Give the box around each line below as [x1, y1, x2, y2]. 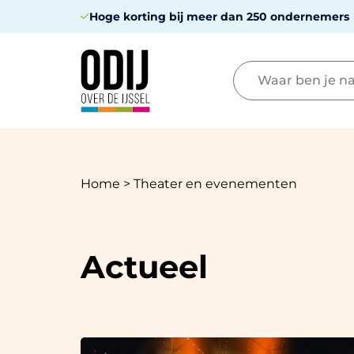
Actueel [81, 247, 208, 286]
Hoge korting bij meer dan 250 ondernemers [89, 9, 349, 24]
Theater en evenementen [134, 175, 297, 191]
